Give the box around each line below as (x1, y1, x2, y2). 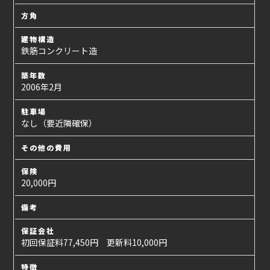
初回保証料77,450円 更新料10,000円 (21, 236, 168, 249)
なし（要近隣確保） (21, 117, 98, 130)
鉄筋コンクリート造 (21, 45, 98, 57)
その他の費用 (21, 142, 72, 153)
